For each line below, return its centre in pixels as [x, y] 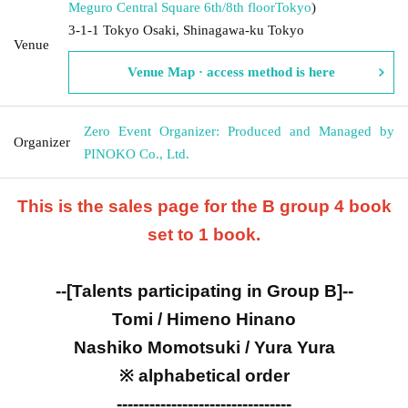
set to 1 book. [204, 234]
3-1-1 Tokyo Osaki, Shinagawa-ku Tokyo [186, 30]
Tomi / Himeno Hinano [204, 319]
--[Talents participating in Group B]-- [204, 291]
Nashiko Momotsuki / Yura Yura [204, 347]
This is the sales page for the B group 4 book [204, 206]
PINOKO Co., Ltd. [137, 153]
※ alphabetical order [204, 375]
